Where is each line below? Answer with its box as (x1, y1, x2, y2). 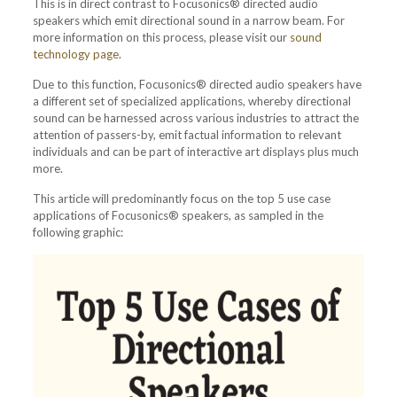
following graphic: (32, 224, 123, 239)
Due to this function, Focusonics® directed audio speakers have (32, 76, 362, 91)
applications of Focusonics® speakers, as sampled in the (32, 207, 323, 222)
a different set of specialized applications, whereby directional (32, 93, 351, 108)
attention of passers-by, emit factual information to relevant (32, 127, 341, 142)
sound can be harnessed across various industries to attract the (32, 110, 359, 125)
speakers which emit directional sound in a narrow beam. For (32, 12, 345, 27)
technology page (32, 46, 119, 61)
